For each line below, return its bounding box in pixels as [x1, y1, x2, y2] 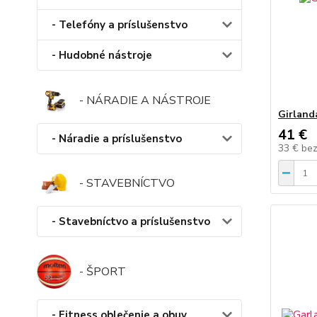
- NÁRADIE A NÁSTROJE [79, 92, 211, 108]
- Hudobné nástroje [52, 48, 152, 63]
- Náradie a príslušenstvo [52, 131, 182, 146]
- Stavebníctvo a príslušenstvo [52, 214, 210, 229]
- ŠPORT [79, 264, 126, 280]
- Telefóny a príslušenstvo [52, 18, 188, 33]
